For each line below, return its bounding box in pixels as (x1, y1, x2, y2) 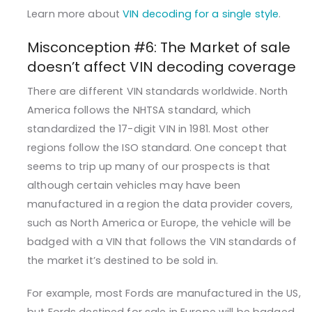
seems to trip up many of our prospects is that (27, 159, 270, 174)
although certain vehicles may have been (27, 178, 241, 193)
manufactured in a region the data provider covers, (27, 197, 293, 212)
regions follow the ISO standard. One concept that (27, 141, 288, 155)
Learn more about (27, 7, 123, 22)
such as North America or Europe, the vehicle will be (27, 216, 291, 231)
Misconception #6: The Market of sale (27, 38, 290, 58)
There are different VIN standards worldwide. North (27, 84, 288, 99)
